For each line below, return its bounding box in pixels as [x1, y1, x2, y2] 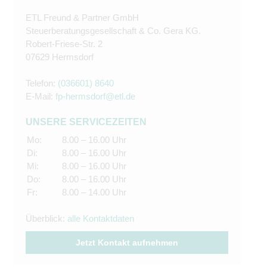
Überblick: [26, 213, 67, 223]
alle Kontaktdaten [67, 213, 134, 223]
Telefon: [26, 78, 58, 88]
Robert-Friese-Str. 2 [26, 39, 103, 49]
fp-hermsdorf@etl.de [55, 91, 135, 101]
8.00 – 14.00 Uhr [62, 187, 127, 197]
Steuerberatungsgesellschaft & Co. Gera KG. [26, 26, 201, 36]
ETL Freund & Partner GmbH [26, 13, 139, 23]
